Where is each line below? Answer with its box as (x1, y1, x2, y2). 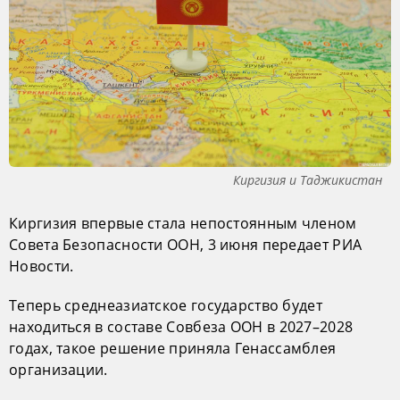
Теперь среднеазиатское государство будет (9, 295, 322, 315)
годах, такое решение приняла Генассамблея (9, 337, 337, 358)
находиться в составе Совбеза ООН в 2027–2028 (9, 316, 354, 337)
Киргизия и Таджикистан (233, 171, 382, 188)
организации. (9, 359, 108, 379)
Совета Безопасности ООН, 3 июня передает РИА (9, 234, 362, 254)
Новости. (9, 255, 74, 276)
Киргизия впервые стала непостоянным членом (9, 212, 357, 233)
